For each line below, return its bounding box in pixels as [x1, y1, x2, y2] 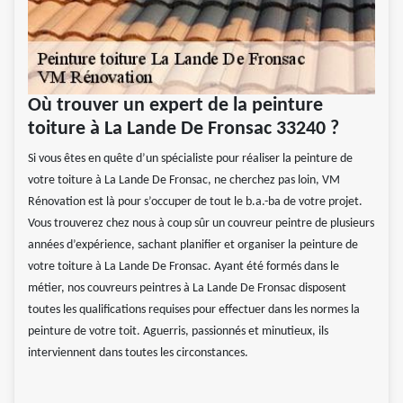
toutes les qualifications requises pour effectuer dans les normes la [28, 303, 360, 318]
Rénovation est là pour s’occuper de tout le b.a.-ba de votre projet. [28, 195, 363, 210]
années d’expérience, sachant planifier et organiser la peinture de [28, 238, 358, 253]
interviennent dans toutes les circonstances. [28, 346, 248, 361]
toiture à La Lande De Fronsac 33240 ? [28, 119, 339, 140]
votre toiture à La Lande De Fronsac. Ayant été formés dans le [28, 260, 339, 274]
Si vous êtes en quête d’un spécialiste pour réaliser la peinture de [28, 152, 353, 166]
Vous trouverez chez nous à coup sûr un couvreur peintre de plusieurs [28, 217, 374, 231]
